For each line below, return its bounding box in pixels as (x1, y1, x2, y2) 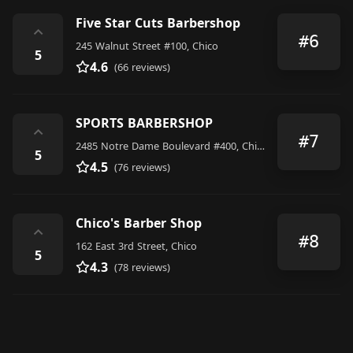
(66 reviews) (114, 59, 170, 74)
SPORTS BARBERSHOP (76, 113, 213, 132)
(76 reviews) (114, 159, 170, 174)
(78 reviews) (114, 259, 170, 274)
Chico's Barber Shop (76, 214, 202, 232)
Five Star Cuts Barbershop (76, 13, 240, 32)
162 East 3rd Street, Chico (76, 238, 197, 253)
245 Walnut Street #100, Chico (76, 38, 218, 53)
